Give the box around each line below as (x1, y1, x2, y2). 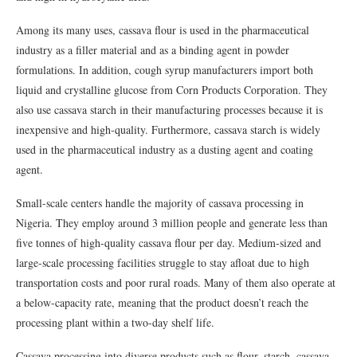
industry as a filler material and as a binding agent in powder (16, 41, 289, 57)
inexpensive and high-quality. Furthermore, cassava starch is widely (16, 121, 320, 137)
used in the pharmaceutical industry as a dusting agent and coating (16, 141, 313, 157)
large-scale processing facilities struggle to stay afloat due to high (16, 254, 309, 270)
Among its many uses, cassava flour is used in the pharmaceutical (16, 22, 309, 37)
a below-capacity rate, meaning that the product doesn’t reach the (16, 294, 308, 310)
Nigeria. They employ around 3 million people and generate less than (16, 214, 328, 230)
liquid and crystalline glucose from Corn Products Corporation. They (16, 81, 328, 97)
